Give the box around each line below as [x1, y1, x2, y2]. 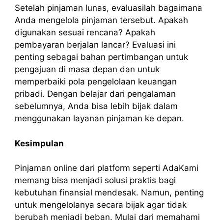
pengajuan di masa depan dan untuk [15, 64, 160, 75]
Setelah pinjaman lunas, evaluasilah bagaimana [15, 3, 202, 13]
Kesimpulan [15, 138, 64, 148]
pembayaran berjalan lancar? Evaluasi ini [15, 40, 176, 50]
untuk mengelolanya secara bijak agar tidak [15, 200, 187, 210]
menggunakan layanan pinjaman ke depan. [15, 113, 184, 124]
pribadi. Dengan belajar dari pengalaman [15, 89, 176, 99]
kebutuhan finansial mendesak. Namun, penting [15, 188, 204, 198]
